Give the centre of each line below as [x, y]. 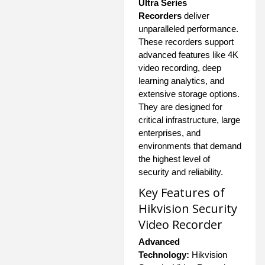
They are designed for [180, 106]
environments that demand [190, 146]
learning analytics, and [181, 80]
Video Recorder [180, 224]
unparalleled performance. [188, 28]
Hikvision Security [188, 208]
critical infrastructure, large [189, 119]
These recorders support [186, 41]
